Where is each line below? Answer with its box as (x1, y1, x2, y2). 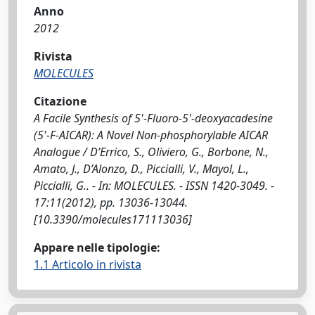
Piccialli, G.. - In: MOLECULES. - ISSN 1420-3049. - (34, 178, 274, 193)
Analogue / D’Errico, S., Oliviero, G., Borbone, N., (34, 144, 269, 160)
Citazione (34, 94, 86, 109)
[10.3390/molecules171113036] (34, 212, 192, 227)
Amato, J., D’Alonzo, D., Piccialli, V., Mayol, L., (34, 161, 249, 176)
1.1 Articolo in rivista (34, 257, 141, 272)
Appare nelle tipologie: (34, 240, 160, 255)
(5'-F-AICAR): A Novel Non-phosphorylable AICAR (34, 127, 268, 143)
